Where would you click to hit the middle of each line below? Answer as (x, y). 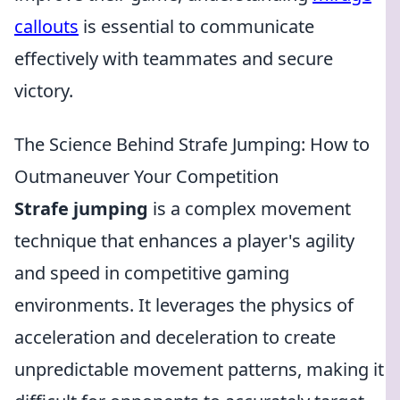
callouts (46, 26)
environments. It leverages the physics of (184, 305)
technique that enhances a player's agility (184, 241)
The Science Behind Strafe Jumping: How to (192, 144)
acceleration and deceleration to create (175, 337)
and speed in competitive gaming (152, 273)
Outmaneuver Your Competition (146, 176)
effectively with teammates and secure (174, 58)
